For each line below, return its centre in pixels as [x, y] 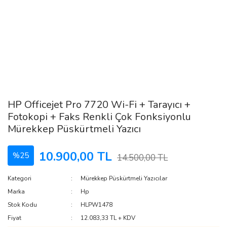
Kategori [20, 178]
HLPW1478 [97, 205]
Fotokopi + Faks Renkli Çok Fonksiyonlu [99, 117]
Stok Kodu [22, 205]
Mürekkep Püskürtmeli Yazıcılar [124, 178]
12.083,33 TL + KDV [108, 218]
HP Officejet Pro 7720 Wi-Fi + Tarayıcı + [99, 105]
